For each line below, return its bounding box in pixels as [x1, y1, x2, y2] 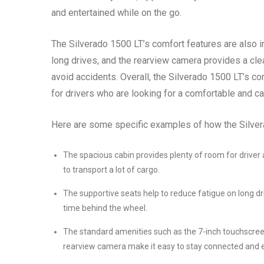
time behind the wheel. [63, 203, 147, 213]
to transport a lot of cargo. [63, 165, 160, 175]
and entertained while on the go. [51, 7, 181, 19]
